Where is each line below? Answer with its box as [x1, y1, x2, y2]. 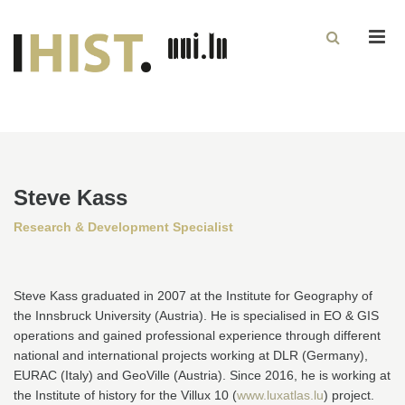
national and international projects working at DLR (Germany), [14, 348, 368, 363]
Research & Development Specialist [14, 220, 237, 234]
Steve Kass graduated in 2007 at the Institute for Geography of [14, 288, 372, 303]
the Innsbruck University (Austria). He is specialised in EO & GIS [14, 308, 379, 323]
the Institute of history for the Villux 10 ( [14, 388, 237, 402]
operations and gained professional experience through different [14, 328, 381, 343]
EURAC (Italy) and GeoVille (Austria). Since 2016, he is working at [14, 368, 391, 382]
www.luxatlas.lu [237, 388, 324, 402]
